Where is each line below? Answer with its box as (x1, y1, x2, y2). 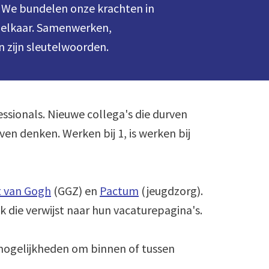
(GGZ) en (51, 183, 100, 199)
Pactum (100, 183, 139, 199)
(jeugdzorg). (139, 183, 203, 199)
